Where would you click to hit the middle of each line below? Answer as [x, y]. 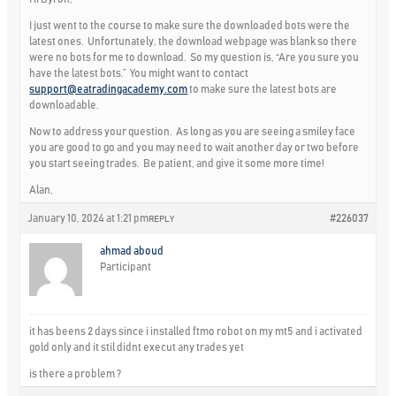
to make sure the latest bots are [263, 89]
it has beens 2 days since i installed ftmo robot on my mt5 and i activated [196, 331]
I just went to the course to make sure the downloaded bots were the [190, 25]
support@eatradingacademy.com [109, 89]
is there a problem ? [76, 373]
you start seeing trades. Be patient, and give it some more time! [177, 163]
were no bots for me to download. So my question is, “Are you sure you [194, 57]
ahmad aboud [132, 251]
